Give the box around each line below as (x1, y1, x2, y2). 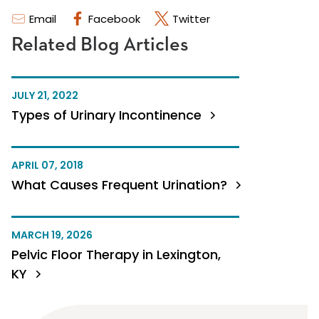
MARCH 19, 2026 (11, 228, 93, 243)
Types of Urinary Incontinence (11, 106, 205, 125)
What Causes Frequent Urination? (11, 176, 231, 194)
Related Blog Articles (11, 35, 189, 56)
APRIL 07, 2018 (11, 158, 83, 173)
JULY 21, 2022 (11, 88, 78, 103)
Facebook (88, 11, 140, 27)
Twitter (172, 11, 210, 27)
